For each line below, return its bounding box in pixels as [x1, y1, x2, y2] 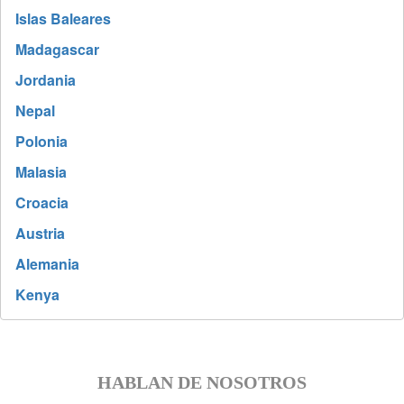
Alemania [15, 252, 79, 274]
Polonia [15, 130, 68, 151]
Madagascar [15, 38, 99, 60]
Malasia [15, 161, 67, 182]
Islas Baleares [15, 7, 111, 29]
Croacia [15, 191, 69, 213]
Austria [15, 222, 65, 243]
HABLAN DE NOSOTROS [97, 372, 307, 392]
